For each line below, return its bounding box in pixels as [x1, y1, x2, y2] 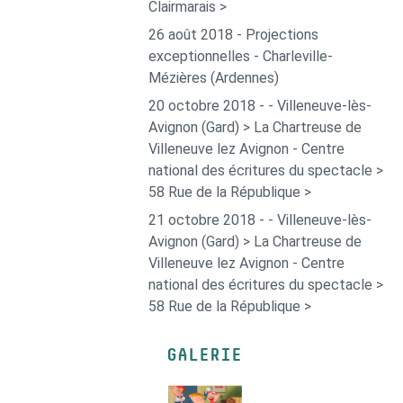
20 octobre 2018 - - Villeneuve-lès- [148, 97, 372, 115]
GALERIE [166, 346, 242, 365]
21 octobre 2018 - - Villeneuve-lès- [148, 211, 372, 229]
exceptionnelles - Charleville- [148, 48, 333, 66]
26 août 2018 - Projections [148, 26, 318, 44]
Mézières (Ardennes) [148, 69, 279, 87]
